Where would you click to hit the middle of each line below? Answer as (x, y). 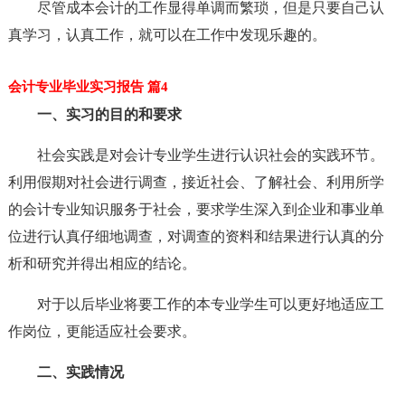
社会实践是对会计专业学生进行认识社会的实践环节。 (210, 155)
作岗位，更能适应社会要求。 (102, 331)
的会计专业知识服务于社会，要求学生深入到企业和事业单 (196, 209)
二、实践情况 (80, 372)
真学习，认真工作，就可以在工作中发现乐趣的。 (167, 35)
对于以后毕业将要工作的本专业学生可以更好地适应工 (210, 304)
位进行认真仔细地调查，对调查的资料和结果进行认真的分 (196, 236)
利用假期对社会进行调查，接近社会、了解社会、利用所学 (196, 182)
